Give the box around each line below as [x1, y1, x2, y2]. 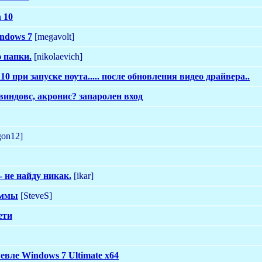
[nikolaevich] [32, 51, 82, 61]
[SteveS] [18, 190, 52, 201]
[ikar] [71, 170, 94, 181]
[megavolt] [32, 31, 74, 42]
